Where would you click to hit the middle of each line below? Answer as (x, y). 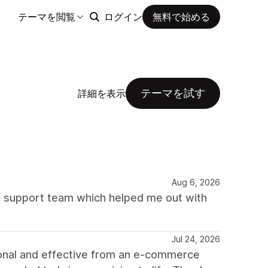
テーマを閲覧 (47, 16)
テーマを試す (173, 93)
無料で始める (181, 16)
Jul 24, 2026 (196, 239)
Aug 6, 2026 (196, 182)
